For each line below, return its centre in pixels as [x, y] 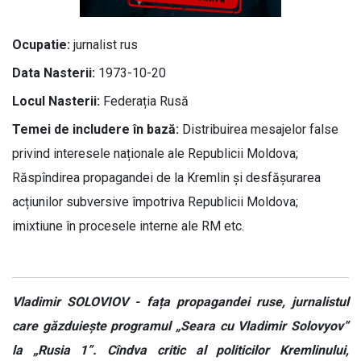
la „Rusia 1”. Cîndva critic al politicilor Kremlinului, [180, 350]
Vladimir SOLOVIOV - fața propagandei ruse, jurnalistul [180, 302]
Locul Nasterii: [56, 101]
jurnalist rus [104, 45]
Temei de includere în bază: [95, 129]
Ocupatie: [41, 45]
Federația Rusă [144, 101]
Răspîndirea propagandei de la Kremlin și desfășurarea [166, 178]
